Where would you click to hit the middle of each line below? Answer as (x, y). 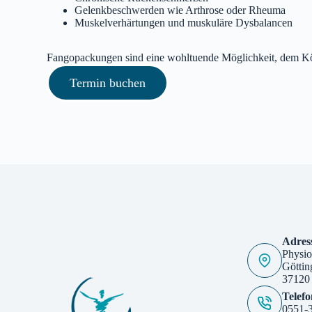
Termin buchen (108, 83)
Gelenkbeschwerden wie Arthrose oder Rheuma (180, 10)
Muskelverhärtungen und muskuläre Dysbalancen (184, 22)
